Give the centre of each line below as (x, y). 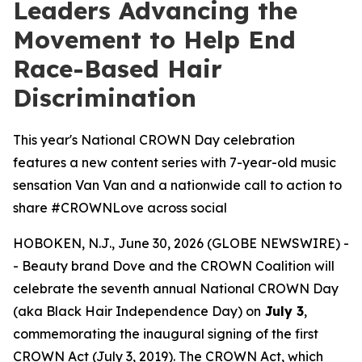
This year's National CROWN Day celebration (154, 140)
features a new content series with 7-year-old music (175, 162)
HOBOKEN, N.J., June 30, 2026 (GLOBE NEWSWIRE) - (181, 243)
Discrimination (105, 98)
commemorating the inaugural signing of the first (166, 334)
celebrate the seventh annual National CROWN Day (176, 288)
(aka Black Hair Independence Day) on (137, 311)
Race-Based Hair (118, 69)
